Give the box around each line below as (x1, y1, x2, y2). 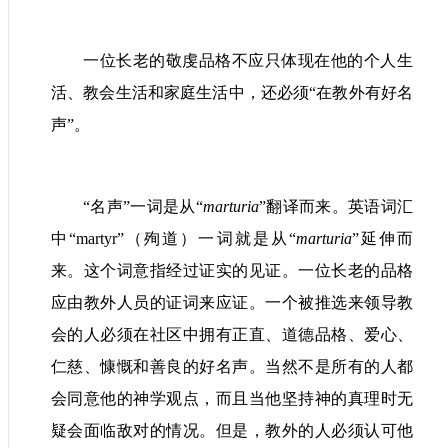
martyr (76, 229, 118, 247)
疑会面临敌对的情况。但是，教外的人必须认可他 (51, 421, 413, 439)
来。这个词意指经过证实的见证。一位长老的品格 (51, 261, 413, 279)
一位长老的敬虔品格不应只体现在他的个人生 (83, 51, 413, 69)
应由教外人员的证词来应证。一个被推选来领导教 (51, 293, 413, 311)
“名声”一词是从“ (83, 197, 203, 215)
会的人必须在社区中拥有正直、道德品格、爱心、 (51, 325, 413, 343)
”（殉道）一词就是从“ (117, 229, 296, 247)
